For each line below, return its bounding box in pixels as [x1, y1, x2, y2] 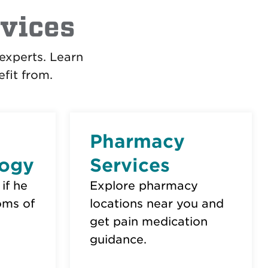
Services [89, 154, 170, 176]
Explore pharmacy [89, 179, 198, 193]
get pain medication [89, 215, 208, 229]
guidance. [89, 233, 147, 246]
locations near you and [89, 197, 224, 211]
